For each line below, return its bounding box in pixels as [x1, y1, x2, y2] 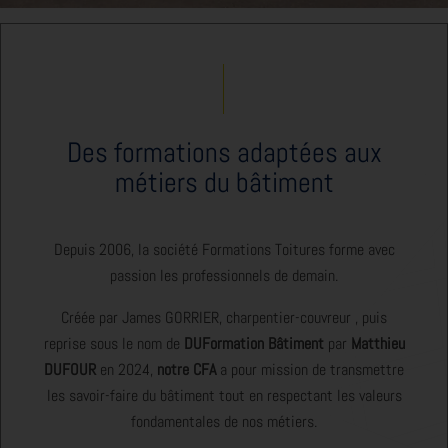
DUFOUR [44, 358, 100, 380]
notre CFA [157, 358, 220, 380]
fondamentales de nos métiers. [131, 410, 317, 432]
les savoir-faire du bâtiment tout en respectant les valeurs [46, 384, 402, 406]
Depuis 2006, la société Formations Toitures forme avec [53, 238, 395, 260]
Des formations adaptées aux [66, 134, 382, 170]
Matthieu [350, 332, 405, 354]
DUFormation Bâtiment [183, 332, 328, 354]
